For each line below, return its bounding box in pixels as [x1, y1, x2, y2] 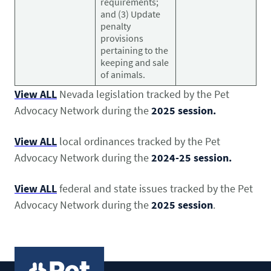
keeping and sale [100, 56, 169, 68]
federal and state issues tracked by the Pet [57, 181, 253, 195]
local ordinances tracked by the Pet [57, 134, 220, 148]
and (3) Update [100, 7, 160, 20]
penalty [100, 19, 131, 32]
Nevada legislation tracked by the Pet [57, 87, 229, 101]
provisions [100, 31, 143, 44]
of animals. [100, 68, 149, 80]
